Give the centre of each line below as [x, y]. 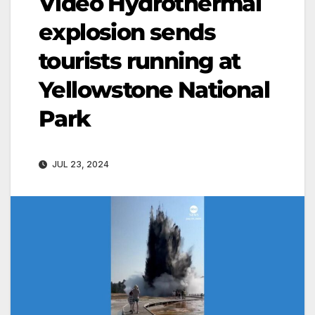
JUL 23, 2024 [79, 164]
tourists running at [140, 60]
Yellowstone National [154, 89]
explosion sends [127, 32]
